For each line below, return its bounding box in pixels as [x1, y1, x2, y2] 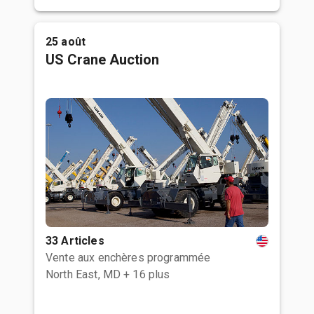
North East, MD [46, 268, 121, 281]
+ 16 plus [123, 268, 170, 281]
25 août [46, 35, 86, 48]
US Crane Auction [46, 51, 159, 68]
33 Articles [46, 234, 104, 247]
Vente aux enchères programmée [46, 251, 211, 264]
